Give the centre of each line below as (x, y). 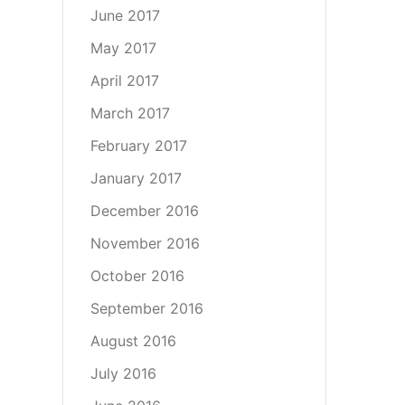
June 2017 (125, 15)
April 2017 (124, 80)
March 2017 (130, 113)
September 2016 (146, 308)
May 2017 (123, 48)
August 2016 (133, 341)
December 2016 (144, 211)
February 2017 (138, 146)
